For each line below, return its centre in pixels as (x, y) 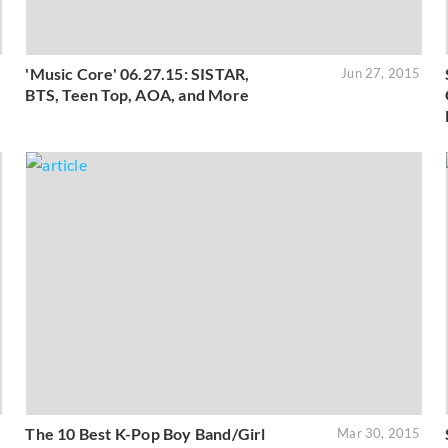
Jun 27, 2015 (381, 72)
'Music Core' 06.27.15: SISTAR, (137, 73)
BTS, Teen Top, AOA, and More (137, 94)
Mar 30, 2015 (379, 432)
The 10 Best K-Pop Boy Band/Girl (145, 433)
